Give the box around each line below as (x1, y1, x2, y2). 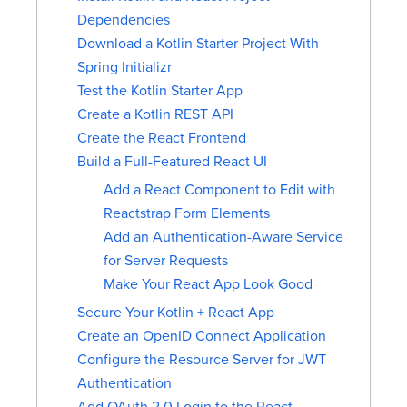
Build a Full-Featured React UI (77, 153, 267, 172)
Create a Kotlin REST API (77, 105, 233, 124)
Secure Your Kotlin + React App (77, 303, 274, 323)
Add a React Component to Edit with (104, 181, 335, 200)
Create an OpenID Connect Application (77, 327, 326, 346)
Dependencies (77, 11, 170, 30)
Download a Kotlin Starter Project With (77, 35, 319, 54)
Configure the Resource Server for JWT (77, 351, 326, 370)
